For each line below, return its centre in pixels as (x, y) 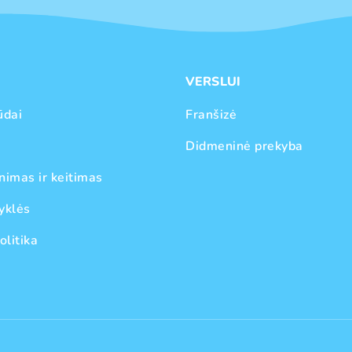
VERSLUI (213, 82)
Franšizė (211, 115)
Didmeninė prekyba (244, 146)
